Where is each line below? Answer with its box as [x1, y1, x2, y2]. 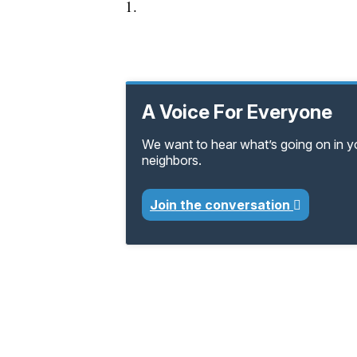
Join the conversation [150, 197, 293, 214]
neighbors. [142, 152, 202, 169]
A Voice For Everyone [142, 100, 332, 124]
